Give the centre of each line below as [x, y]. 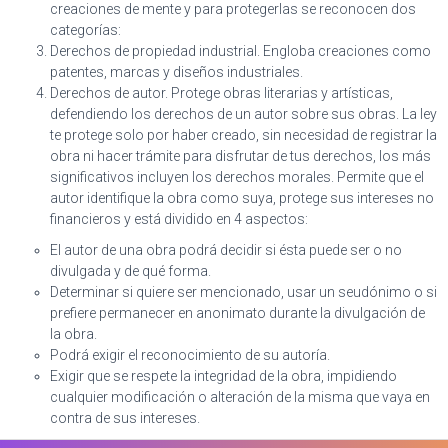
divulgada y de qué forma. [130, 271]
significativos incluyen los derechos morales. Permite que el [237, 177]
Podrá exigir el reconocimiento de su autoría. [191, 355]
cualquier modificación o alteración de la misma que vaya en [240, 397]
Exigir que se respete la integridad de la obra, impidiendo [223, 376]
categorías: [87, 30]
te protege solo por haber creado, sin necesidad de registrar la [243, 135]
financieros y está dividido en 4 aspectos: [180, 219]
